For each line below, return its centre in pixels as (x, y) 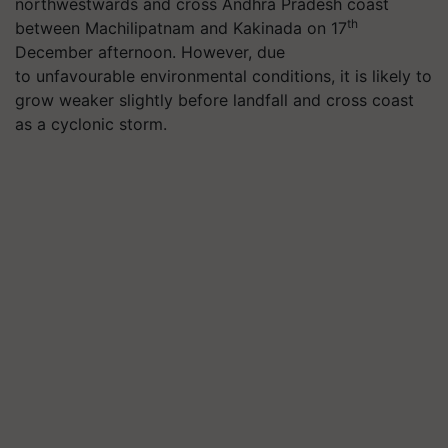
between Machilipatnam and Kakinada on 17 (181, 28)
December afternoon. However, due (150, 52)
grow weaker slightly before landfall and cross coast (214, 100)
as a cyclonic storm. (93, 124)
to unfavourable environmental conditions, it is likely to (223, 76)
